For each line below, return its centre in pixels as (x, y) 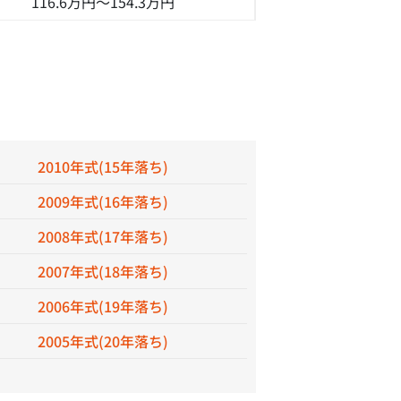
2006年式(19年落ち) (102, 306)
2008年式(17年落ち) (102, 236)
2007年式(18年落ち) (102, 271)
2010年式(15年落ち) (102, 166)
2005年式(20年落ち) (102, 341)
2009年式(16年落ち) (102, 201)
